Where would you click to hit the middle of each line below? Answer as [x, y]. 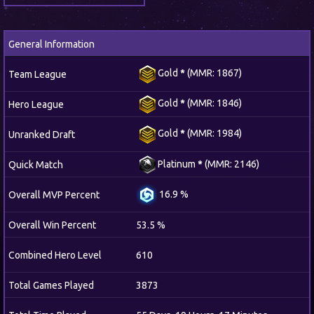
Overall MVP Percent [54, 195]
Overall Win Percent [52, 225]
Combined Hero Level [55, 255]
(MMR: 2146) [231, 164]
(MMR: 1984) [213, 134]
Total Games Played [51, 285]
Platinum [178, 164]
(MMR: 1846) [213, 103]
